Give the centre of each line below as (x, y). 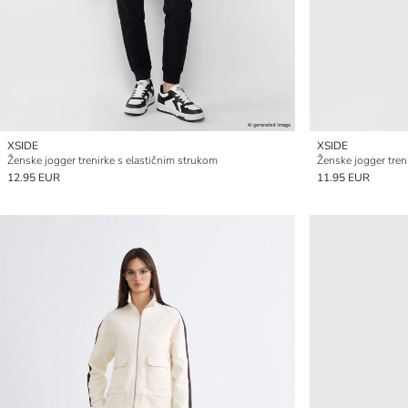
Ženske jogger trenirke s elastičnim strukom (112, 160)
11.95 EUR (343, 178)
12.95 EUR (34, 178)
